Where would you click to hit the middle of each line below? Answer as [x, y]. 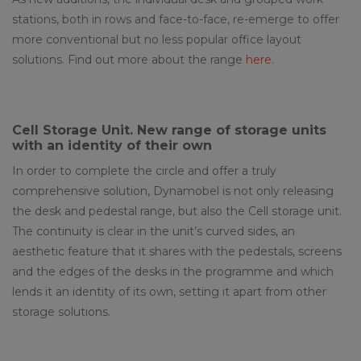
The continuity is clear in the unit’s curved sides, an [154, 232]
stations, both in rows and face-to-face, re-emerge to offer [176, 20]
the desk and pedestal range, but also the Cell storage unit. [177, 212]
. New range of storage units [228, 131]
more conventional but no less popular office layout [157, 40]
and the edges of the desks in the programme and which [173, 272]
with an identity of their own [112, 146]
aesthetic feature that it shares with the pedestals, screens [177, 252]
